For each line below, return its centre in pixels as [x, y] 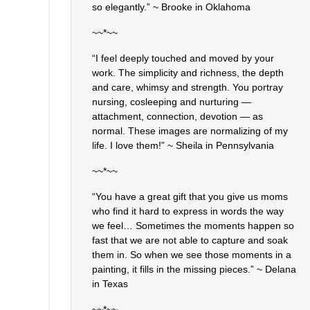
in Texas [110, 284]
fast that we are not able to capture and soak [190, 240]
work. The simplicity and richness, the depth [188, 73]
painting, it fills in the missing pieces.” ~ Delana [194, 270]
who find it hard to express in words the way [188, 211]
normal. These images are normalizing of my [190, 131]
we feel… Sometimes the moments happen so [193, 226]
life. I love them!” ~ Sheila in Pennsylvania [183, 146]
